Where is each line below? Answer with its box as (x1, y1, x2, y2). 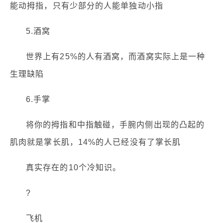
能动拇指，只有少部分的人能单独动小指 (10, 1, 163, 10)
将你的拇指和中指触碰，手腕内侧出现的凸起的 (26, 120, 205, 129)
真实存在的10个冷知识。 (26, 163, 121, 172)
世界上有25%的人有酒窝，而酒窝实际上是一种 (26, 52, 206, 61)
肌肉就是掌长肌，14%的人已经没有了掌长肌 (10, 138, 181, 147)
